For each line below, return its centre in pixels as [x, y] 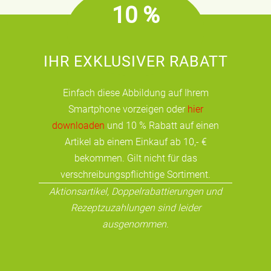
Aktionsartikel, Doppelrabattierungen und [135, 192]
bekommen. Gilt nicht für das [135, 158]
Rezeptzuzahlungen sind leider [135, 208]
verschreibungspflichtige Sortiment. [135, 175]
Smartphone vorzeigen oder [128, 109]
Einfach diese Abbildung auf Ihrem [135, 93]
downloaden [78, 126]
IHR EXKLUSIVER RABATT [135, 62]
